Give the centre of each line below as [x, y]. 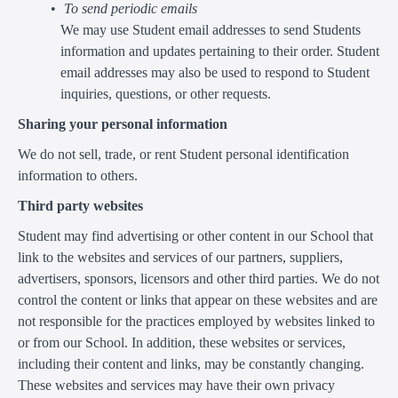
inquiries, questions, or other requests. [166, 93]
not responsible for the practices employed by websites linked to [196, 321]
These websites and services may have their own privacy [176, 385]
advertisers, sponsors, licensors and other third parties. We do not [199, 278]
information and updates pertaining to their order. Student [220, 51]
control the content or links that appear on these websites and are [198, 299]
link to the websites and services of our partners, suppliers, [180, 257]
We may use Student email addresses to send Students [211, 29]
